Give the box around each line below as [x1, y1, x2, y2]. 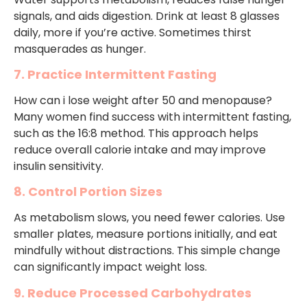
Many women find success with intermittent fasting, [14, 109, 291, 125]
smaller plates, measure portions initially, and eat [14, 226, 278, 243]
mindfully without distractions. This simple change [14, 243, 280, 259]
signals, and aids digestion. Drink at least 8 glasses [14, 8, 280, 24]
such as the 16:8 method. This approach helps [14, 125, 258, 141]
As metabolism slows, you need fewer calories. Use [14, 210, 285, 226]
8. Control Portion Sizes [14, 183, 162, 201]
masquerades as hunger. [14, 40, 146, 57]
